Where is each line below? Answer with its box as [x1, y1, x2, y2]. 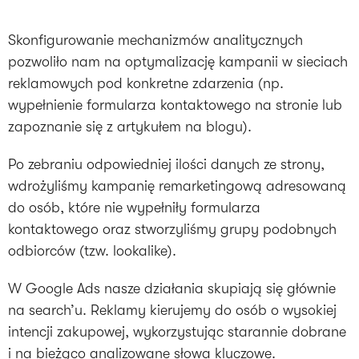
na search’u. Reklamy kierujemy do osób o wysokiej [8, 302, 337, 319]
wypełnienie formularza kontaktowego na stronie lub [8, 97, 342, 114]
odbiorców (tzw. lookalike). [8, 243, 176, 260]
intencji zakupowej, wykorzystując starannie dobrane [8, 324, 346, 341]
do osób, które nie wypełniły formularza [8, 200, 260, 216]
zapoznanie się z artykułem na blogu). [8, 119, 252, 135]
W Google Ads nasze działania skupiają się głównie [8, 280, 336, 297]
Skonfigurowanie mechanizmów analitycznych [8, 32, 303, 49]
